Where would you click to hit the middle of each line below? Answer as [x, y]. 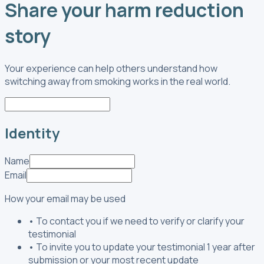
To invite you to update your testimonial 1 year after [146, 247]
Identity [32, 133]
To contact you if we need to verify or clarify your [140, 221]
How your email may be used [65, 198]
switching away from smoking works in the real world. [118, 81]
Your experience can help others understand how [111, 68]
